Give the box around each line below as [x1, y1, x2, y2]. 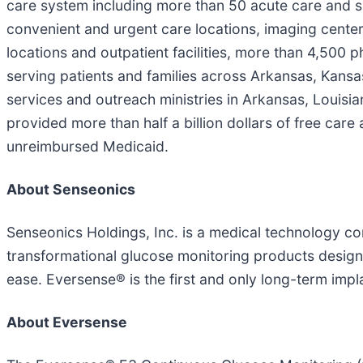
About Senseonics [6, 180, 135, 198]
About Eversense [6, 313, 127, 331]
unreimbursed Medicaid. [6, 137, 169, 155]
